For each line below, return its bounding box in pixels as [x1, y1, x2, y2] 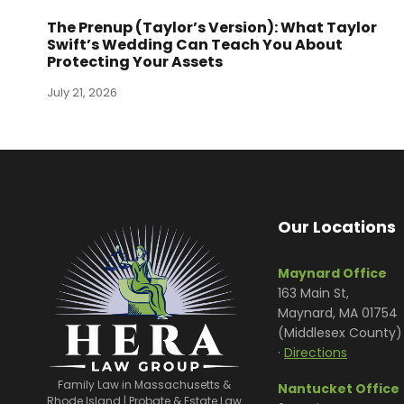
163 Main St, [278, 284, 349, 303]
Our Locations [278, 216, 396, 239]
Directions [284, 344, 347, 363]
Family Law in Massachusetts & [58, 377, 231, 393]
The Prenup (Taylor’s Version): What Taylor [47, 17, 377, 39]
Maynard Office [278, 264, 387, 283]
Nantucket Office [278, 380, 399, 399]
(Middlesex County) [278, 324, 402, 343]
